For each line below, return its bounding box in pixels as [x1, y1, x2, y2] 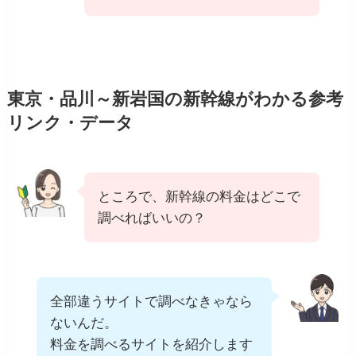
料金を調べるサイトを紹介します [50, 337, 253, 353]
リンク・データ [6, 114, 133, 133]
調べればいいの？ [98, 211, 207, 226]
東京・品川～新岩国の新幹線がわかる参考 [6, 90, 343, 110]
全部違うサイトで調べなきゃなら [50, 294, 253, 310]
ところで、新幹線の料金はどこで [98, 189, 301, 205]
